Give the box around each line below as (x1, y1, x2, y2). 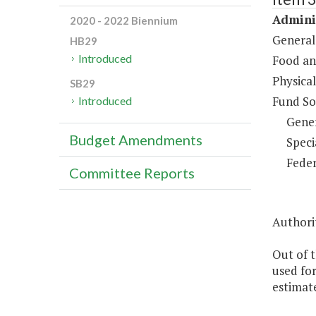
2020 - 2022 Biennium (70, 14, 178, 28)
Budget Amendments (69, 131, 202, 149)
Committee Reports (69, 164, 195, 182)
